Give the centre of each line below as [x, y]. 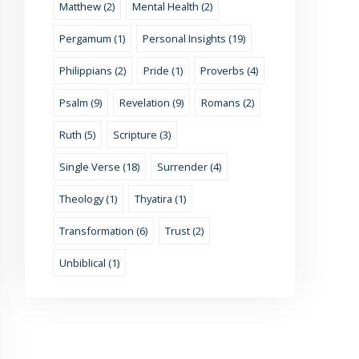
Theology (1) [88, 199]
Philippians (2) [92, 71]
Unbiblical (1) [89, 263]
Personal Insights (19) [194, 39]
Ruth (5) [77, 135]
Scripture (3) [141, 135]
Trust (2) [184, 231]
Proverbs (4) [229, 71]
